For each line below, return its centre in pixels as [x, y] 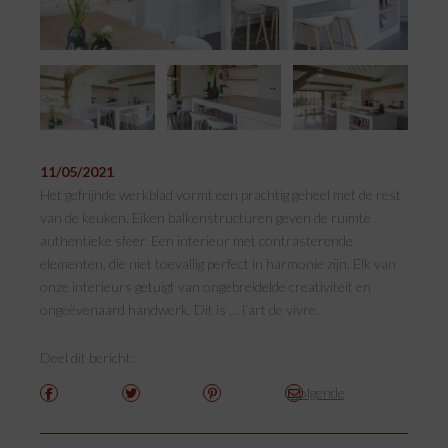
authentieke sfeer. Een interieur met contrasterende [196, 240]
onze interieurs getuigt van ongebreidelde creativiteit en [205, 286]
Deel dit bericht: [87, 357]
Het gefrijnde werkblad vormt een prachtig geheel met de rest [220, 194]
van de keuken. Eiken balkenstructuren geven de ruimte [205, 217]
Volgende [317, 393]
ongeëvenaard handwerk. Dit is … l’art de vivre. [179, 309]
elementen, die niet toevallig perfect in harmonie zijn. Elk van [218, 263]
